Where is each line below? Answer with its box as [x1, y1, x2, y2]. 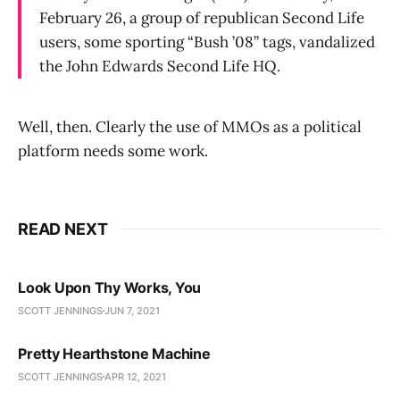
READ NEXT [18, 219, 108, 238]
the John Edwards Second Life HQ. [39, 55, 280, 76]
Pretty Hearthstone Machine [18, 344, 211, 362]
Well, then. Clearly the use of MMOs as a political [18, 116, 362, 137]
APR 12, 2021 [104, 370, 166, 383]
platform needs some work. [18, 140, 208, 161]
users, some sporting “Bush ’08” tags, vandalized [39, 31, 375, 52]
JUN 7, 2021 [104, 304, 160, 317]
